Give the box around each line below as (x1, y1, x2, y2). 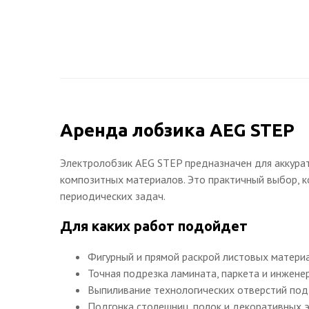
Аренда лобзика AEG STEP (60, 120, 295, 140)
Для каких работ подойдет (60, 218, 248, 234)
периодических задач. (60, 189, 166, 203)
